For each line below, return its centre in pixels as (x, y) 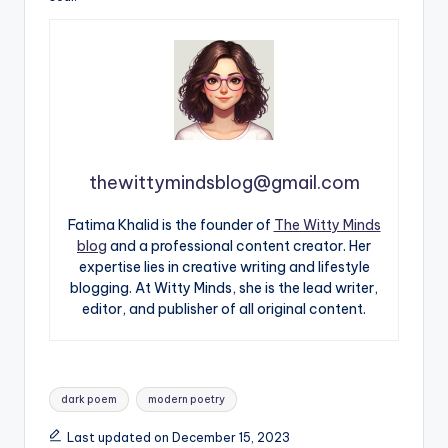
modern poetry (186, 399)
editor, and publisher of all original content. (224, 308)
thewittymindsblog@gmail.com (224, 182)
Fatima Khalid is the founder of (170, 224)
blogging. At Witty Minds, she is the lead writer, (224, 287)
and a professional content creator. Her (239, 245)
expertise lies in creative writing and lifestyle (224, 266)
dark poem (89, 399)
